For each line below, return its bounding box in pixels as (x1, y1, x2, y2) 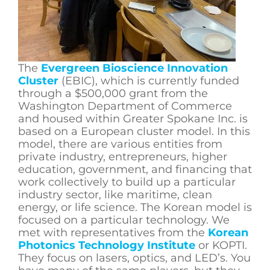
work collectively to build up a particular (18, 175, 236, 189)
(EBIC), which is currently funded (61, 74, 239, 87)
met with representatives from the (18, 225, 208, 239)
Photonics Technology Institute (18, 238, 195, 252)
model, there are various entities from (18, 137, 222, 151)
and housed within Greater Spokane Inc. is (18, 111, 248, 125)
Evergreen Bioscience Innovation (41, 61, 228, 75)
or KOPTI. (195, 238, 247, 252)
